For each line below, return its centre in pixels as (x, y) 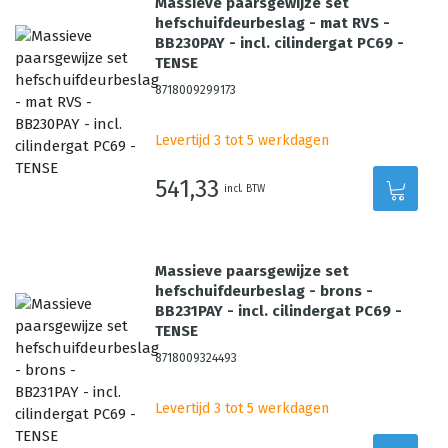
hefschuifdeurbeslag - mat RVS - (273, 23)
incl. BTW (245, 188)
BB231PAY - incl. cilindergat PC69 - (279, 311)
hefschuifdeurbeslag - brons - (264, 291)
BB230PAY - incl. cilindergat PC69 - (280, 43)
